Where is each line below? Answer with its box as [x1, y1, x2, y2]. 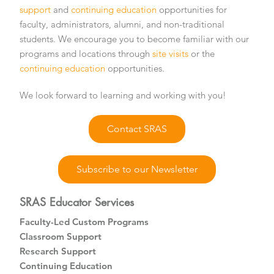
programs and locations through [20, 47, 153, 59]
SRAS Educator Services [20, 194, 135, 209]
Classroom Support [20, 230, 102, 242]
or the [188, 47, 215, 59]
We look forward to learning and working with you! [20, 89, 227, 101]
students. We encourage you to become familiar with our [20, 32, 250, 45]
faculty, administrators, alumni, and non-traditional [20, 18, 225, 30]
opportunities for [157, 3, 228, 15]
